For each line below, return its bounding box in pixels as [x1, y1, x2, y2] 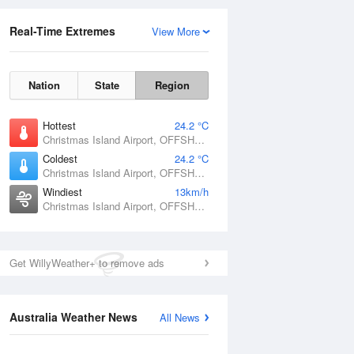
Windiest [43, 184, 82, 199]
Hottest [43, 118, 76, 133]
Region [154, 77, 190, 92]
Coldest [43, 151, 77, 166]
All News [160, 310, 200, 325]
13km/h [175, 184, 209, 199]
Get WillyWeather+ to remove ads [9, 255, 164, 270]
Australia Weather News [9, 309, 137, 325]
